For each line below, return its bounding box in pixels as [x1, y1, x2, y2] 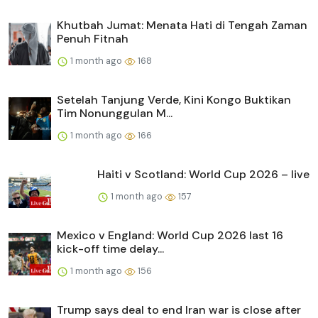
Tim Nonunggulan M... [57, 105, 172, 121]
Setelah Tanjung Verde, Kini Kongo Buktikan [57, 92, 291, 107]
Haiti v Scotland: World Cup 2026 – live [97, 166, 309, 182]
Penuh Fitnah [57, 31, 128, 46]
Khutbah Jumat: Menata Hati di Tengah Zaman [57, 17, 307, 33]
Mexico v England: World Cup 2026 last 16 [57, 227, 283, 243]
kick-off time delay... [57, 241, 164, 256]
